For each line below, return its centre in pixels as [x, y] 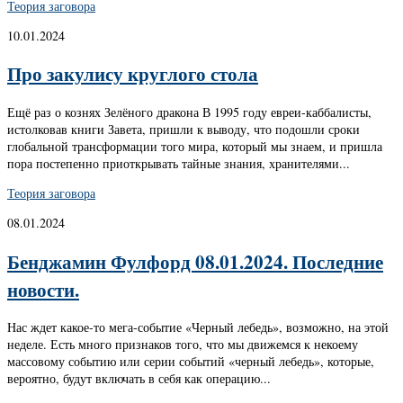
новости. [43, 289]
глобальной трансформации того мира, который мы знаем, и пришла [195, 146]
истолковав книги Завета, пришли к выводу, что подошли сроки [184, 129]
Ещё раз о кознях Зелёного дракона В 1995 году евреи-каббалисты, [189, 112]
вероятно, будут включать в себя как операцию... [139, 379]
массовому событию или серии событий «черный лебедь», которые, [191, 362]
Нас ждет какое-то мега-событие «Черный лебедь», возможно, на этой [198, 327]
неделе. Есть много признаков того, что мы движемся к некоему [183, 345]
